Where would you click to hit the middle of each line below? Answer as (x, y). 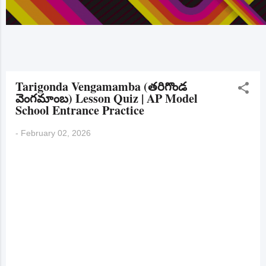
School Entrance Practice (80, 110)
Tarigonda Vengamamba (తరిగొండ (101, 86)
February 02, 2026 (56, 133)
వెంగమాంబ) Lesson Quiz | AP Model (107, 98)
